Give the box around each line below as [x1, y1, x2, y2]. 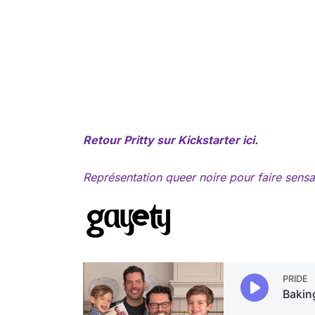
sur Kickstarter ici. [153, 133, 258, 148]
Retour [82, 133, 124, 148]
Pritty [123, 133, 154, 148]
